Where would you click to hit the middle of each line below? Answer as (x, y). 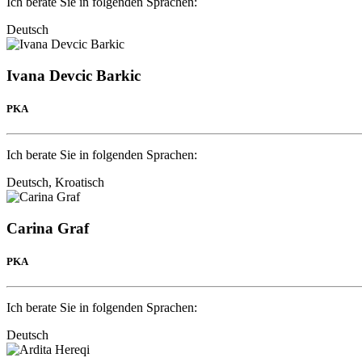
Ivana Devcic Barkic (74, 75)
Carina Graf (48, 229)
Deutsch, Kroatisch (55, 183)
